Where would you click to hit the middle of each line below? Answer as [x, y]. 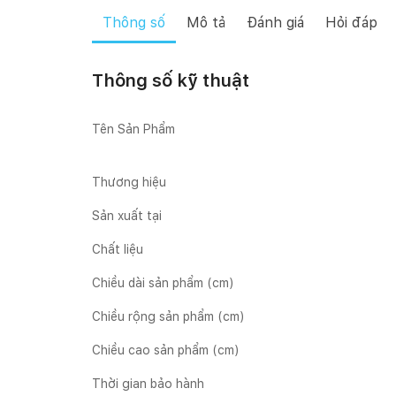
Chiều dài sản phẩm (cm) [163, 283]
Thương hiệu [129, 182]
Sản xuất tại [127, 216]
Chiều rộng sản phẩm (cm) [168, 316]
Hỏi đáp [351, 23]
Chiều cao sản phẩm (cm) [166, 350]
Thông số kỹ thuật [171, 80]
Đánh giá [275, 23]
